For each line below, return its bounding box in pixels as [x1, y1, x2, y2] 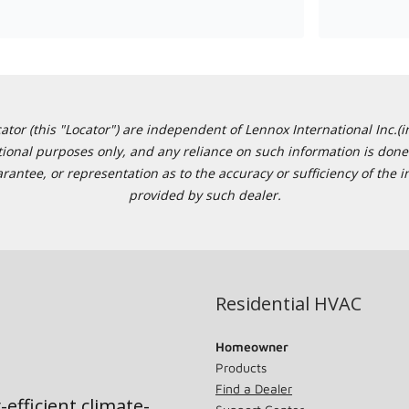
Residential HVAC [215, 291, 362, 316]
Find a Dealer [215, 381, 292, 396]
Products [215, 360, 267, 375]
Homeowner [215, 339, 288, 354]
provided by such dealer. [128, 186, 281, 204]
